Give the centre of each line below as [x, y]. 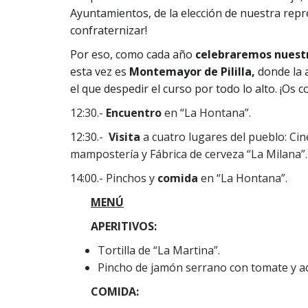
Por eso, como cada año [133, 54]
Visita [124, 137]
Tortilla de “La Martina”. [159, 250]
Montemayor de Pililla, [192, 71]
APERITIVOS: [128, 226]
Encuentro [134, 113]
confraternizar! [109, 30]
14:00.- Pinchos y [114, 178]
